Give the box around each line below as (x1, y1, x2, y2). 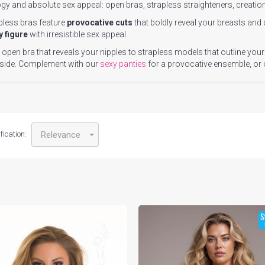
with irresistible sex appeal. (28, 30, 128, 39)
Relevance (41, 130, 80, 140)
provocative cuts (67, 18, 132, 27)
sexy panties (100, 59, 146, 69)
